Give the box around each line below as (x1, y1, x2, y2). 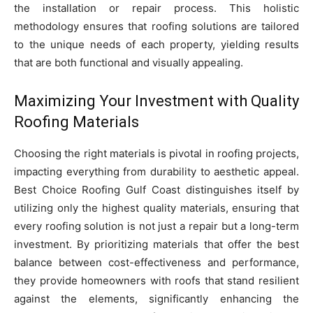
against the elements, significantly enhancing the (14, 292, 299, 306)
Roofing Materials (14, 113, 139, 131)
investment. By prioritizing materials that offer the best (14, 238, 299, 252)
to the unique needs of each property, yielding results (14, 38, 299, 52)
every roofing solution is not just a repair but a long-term (14, 219, 299, 233)
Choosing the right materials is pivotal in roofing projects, (14, 147, 299, 161)
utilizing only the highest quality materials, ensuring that (14, 201, 299, 215)
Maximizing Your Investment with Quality (14, 92, 299, 110)
